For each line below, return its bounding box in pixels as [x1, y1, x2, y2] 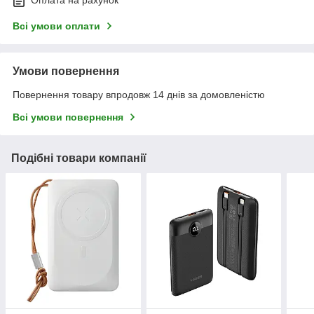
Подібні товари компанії [11, 152, 146, 165]
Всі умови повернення [13, 111, 123, 123]
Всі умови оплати [13, 20, 100, 32]
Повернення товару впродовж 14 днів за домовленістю [13, 89, 265, 101]
